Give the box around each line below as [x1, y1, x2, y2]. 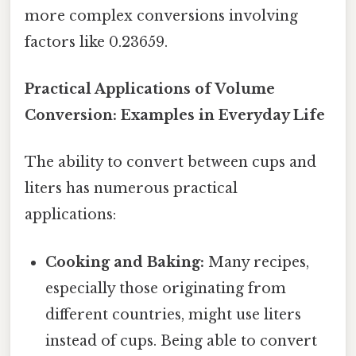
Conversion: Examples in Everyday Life [25, 106, 325, 125]
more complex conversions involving [25, 6, 298, 25]
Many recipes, [204, 253, 310, 271]
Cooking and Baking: [45, 253, 205, 271]
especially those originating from [45, 279, 287, 297]
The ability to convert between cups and [25, 153, 316, 172]
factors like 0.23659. [25, 33, 168, 51]
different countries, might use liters [45, 305, 302, 323]
